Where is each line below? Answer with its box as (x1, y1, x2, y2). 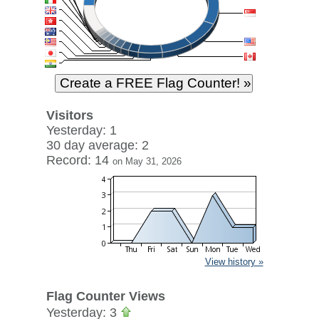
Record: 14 (46, 153, 113, 167)
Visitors (46, 108, 93, 122)
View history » (204, 256, 263, 267)
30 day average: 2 (46, 138, 149, 152)
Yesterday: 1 (46, 123, 117, 137)
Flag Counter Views (46, 289, 165, 303)
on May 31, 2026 (112, 156, 182, 167)
